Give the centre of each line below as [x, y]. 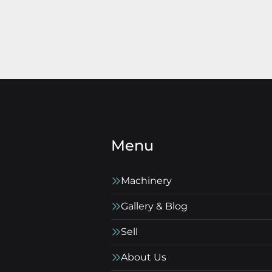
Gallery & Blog [154, 206]
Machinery [146, 180]
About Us [144, 257]
